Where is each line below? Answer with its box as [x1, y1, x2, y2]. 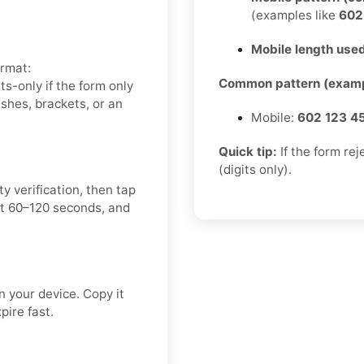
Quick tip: [219, 144, 277, 160]
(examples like [251, 7, 339, 24]
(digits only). [219, 162, 292, 178]
